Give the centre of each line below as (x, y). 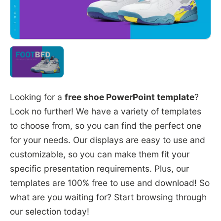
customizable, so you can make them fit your (99, 154)
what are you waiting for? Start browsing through (108, 197)
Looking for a (37, 97)
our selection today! (49, 211)
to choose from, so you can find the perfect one (105, 125)
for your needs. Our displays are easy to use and (107, 140)
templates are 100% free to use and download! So (110, 183)
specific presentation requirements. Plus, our (99, 168)
